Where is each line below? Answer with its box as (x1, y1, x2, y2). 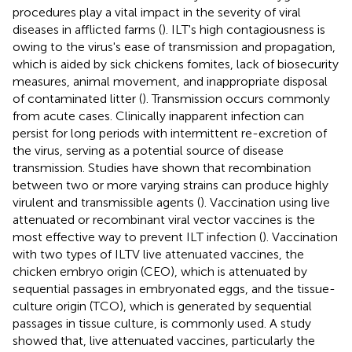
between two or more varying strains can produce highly (13, 177, 328, 192)
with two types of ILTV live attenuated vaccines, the (13, 246, 304, 262)
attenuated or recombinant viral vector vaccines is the (13, 211, 315, 227)
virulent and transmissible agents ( (13, 194, 200, 210)
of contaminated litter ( (13, 90, 142, 106)
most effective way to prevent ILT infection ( (13, 229, 262, 244)
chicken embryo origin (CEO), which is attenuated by (13, 263, 307, 279)
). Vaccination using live (200, 194, 330, 210)
